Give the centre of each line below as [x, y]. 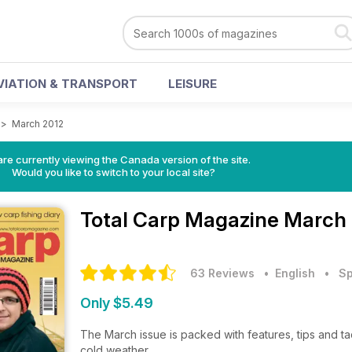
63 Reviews [222, 273]
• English [286, 273]
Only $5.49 [117, 303]
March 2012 [38, 124]
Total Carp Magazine [182, 220]
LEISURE [192, 84]
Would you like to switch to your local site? [113, 172]
